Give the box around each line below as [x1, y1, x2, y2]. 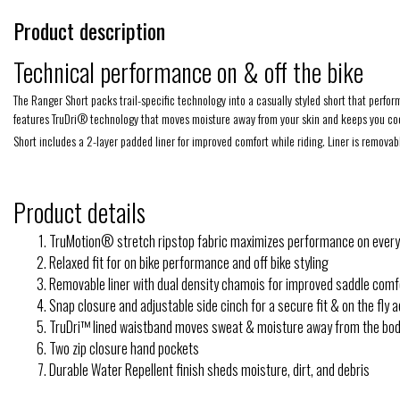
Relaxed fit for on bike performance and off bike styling [49, 251, 329, 273]
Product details [13, 193, 146, 230]
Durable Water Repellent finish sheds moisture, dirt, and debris [49, 358, 370, 380]
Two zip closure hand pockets [49, 337, 199, 359]
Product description [13, 13, 165, 46]
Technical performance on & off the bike [13, 53, 363, 90]
